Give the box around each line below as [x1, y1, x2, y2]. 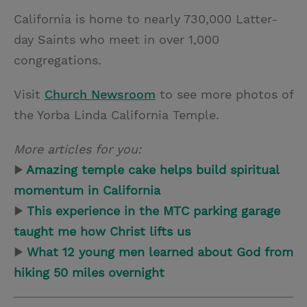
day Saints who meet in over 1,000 [14, 32, 219, 47]
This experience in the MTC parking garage [27, 203, 280, 218]
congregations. [14, 52, 101, 67]
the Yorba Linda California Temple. [14, 107, 219, 122]
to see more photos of [156, 86, 293, 101]
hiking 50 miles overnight [14, 265, 164, 280]
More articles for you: [14, 141, 141, 156]
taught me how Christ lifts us [14, 223, 191, 238]
